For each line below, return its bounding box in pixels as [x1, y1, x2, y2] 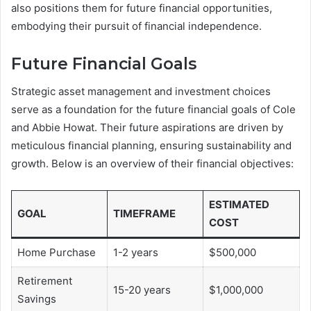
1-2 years [112, 246, 158, 260]
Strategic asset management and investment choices [11, 85, 271, 99]
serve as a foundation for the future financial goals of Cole [11, 103, 296, 117]
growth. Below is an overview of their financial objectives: [11, 157, 294, 171]
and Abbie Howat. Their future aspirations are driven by [11, 121, 283, 135]
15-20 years [112, 283, 171, 297]
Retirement [17, 274, 72, 288]
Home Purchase [17, 246, 96, 260]
